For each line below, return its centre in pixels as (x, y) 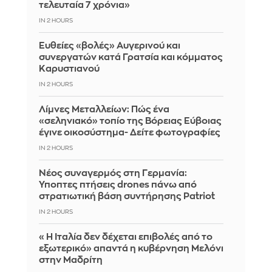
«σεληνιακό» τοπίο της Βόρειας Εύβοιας (130, 121)
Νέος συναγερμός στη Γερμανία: (113, 173)
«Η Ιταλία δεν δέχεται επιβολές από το (126, 237)
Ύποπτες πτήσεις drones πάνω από (118, 185)
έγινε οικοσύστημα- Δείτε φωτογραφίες (130, 132)
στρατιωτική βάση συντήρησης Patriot (127, 196)
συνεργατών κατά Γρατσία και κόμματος (131, 57)
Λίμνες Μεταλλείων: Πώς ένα (104, 109)
